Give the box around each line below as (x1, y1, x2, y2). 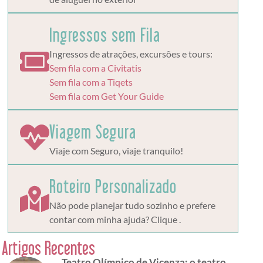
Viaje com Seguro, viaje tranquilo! (49, 145, 183, 157)
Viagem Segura (49, 121, 136, 143)
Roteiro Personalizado (49, 176, 177, 197)
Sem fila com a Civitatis (49, 62, 141, 74)
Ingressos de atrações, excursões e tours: (49, 48, 213, 60)
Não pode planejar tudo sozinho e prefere (49, 200, 215, 211)
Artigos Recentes (1, 237, 95, 259)
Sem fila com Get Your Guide (49, 90, 164, 102)
